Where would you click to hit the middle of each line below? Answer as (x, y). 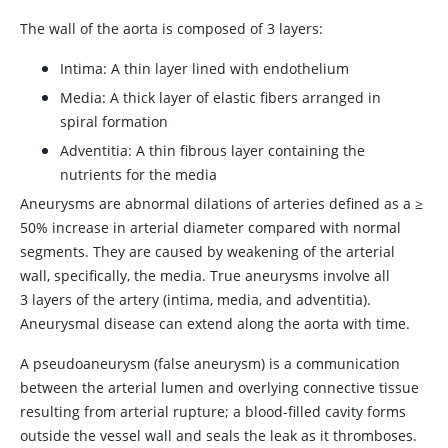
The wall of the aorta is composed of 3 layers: (171, 28)
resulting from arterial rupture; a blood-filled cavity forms (213, 411)
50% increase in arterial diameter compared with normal (210, 227)
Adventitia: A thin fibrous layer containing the (212, 150)
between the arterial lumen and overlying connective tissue (219, 387)
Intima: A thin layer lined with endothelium (204, 68)
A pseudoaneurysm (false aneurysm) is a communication (210, 363)
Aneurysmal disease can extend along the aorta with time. (215, 323)
